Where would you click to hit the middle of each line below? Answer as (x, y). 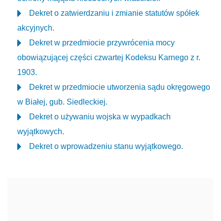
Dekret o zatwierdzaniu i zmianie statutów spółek (114, 13)
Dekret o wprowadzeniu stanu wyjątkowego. (106, 146)
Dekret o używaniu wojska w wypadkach (100, 117)
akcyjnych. (36, 28)
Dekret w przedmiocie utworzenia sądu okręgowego (120, 87)
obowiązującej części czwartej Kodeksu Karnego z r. (109, 57)
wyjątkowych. (41, 131)
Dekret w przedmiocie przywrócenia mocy (102, 43)
